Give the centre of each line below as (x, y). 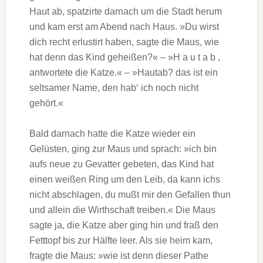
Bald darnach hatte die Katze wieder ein (112, 134)
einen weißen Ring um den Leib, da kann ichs (124, 180)
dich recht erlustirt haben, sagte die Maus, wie (124, 42)
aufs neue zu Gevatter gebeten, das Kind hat (121, 164)
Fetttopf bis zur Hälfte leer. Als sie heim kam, (121, 241)
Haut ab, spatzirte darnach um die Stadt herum (125, 12)
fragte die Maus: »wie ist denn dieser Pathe (119, 256)
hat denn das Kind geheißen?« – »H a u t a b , (124, 58)
